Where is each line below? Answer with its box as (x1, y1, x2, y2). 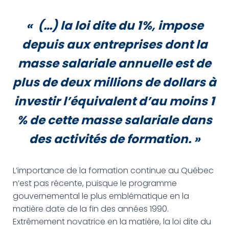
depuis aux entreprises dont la (21, 36, 208, 53)
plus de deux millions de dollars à (13, 74, 216, 90)
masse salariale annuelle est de (18, 55, 211, 72)
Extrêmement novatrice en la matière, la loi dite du (13, 216, 211, 227)
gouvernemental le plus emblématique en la (13, 190, 189, 202)
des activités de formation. (29, 131, 194, 147)
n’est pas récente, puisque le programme (13, 177, 177, 189)
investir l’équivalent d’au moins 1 (14, 93, 215, 109)
